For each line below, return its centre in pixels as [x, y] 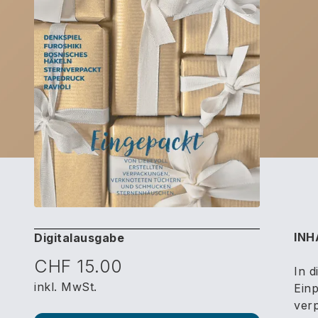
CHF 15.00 [78, 266]
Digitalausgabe [79, 238]
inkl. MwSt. [66, 287]
